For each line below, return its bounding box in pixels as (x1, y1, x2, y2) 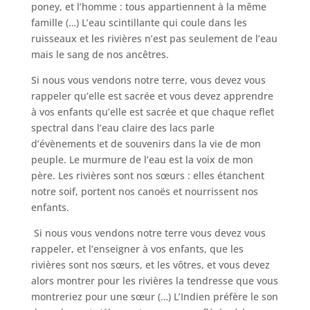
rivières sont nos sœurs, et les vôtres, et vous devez (30, 258, 270, 271)
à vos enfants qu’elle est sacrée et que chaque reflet (30, 105, 274, 118)
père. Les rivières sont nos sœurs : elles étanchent (30, 169, 264, 182)
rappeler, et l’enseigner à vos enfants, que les (30, 242, 244, 255)
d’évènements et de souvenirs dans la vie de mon (30, 137, 261, 150)
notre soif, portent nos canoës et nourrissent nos (30, 185, 258, 198)
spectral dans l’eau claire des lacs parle (30, 121, 215, 134)
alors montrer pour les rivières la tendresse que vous (30, 274, 278, 287)
